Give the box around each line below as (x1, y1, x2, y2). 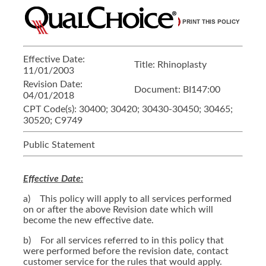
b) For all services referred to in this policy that (23, 236, 224, 245)
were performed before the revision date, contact (23, 246, 229, 256)
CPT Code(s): (23, 104, 79, 114)
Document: (134, 85, 183, 94)
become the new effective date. (23, 216, 154, 225)
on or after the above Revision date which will (23, 205, 213, 214)
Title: (134, 60, 157, 69)
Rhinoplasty (157, 60, 207, 69)
